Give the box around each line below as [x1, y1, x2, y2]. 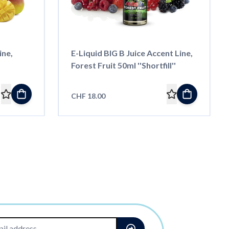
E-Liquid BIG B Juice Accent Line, [71, 48, 193, 58]
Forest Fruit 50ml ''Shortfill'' [71, 60, 176, 70]
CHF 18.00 [71, 91, 105, 100]
